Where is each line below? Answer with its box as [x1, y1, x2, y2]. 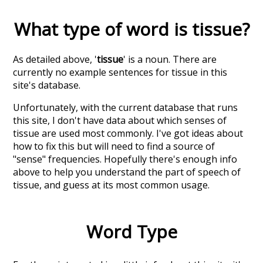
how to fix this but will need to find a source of [13, 139, 215, 153]
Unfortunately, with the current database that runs [13, 100, 238, 114]
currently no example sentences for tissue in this [13, 65, 228, 79]
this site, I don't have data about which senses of [13, 113, 227, 127]
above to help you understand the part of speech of [13, 165, 241, 178]
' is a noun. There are [123, 52, 217, 66]
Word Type [86, 219, 177, 244]
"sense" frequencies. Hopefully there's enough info [13, 152, 238, 166]
